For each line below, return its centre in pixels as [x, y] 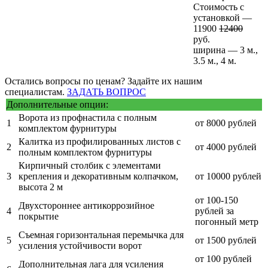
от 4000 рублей [226, 147]
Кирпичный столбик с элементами [90, 165]
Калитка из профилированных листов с [100, 141]
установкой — [223, 17]
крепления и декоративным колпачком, [98, 176]
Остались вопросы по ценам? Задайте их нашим [103, 81]
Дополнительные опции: [57, 104]
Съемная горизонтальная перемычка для [101, 234]
